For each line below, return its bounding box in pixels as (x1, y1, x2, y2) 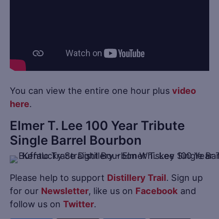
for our (10, 185, 41, 196)
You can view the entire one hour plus (10, 85, 172, 96)
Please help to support (10, 172, 107, 183)
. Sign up (166, 172, 203, 183)
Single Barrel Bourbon (10, 132, 142, 148)
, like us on (88, 185, 135, 196)
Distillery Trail (107, 172, 166, 183)
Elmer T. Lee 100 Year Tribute (10, 117, 185, 133)
